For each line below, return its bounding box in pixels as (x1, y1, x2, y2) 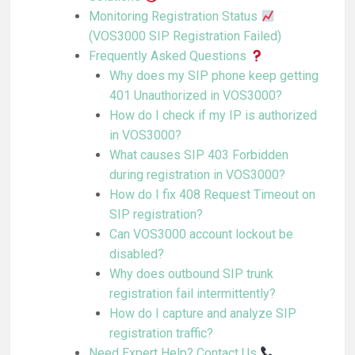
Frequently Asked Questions (88, 48, 250, 64)
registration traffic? (109, 326, 213, 342)
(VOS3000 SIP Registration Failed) (88, 29, 281, 44)
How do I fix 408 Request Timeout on (109, 187, 315, 203)
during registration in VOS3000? (109, 167, 285, 183)
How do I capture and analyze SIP (109, 306, 296, 322)
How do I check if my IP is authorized (109, 108, 317, 124)
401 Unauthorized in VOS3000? (109, 88, 282, 104)
